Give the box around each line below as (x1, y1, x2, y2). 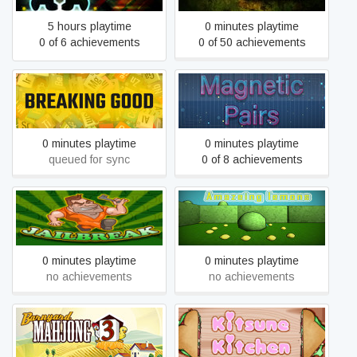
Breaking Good (51, 94, 127, 107)
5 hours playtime (47, 20, 131, 33)
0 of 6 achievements (38, 36, 140, 49)
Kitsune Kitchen (212, 328, 292, 341)
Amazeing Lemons (205, 211, 299, 224)
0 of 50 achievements (198, 36, 306, 49)
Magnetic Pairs (214, 94, 289, 107)
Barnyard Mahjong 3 (38, 328, 140, 341)
